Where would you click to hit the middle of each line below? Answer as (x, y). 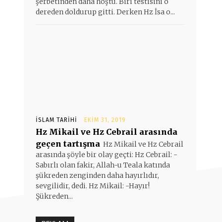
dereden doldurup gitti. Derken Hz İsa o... (105, 12)
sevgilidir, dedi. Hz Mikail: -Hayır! (93, 186)
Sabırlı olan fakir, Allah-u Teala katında (103, 165)
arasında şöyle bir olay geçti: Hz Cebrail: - (107, 155)
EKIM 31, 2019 (105, 120)
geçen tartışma (68, 144)
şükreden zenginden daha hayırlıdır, (97, 175)
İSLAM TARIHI (56, 120)
